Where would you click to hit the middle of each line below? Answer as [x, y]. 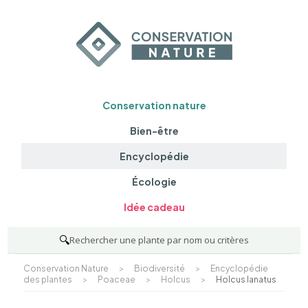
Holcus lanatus [246, 279]
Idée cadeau [154, 207]
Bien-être [154, 130]
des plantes [47, 279]
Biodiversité [159, 268]
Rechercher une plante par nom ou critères [159, 240]
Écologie [154, 182]
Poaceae [116, 279]
